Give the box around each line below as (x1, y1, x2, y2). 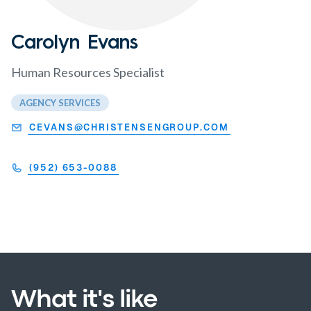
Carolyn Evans (11, 30, 138, 53)
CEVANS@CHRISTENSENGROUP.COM (29, 121, 229, 133)
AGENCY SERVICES (19, 97, 101, 109)
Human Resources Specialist (11, 65, 165, 81)
